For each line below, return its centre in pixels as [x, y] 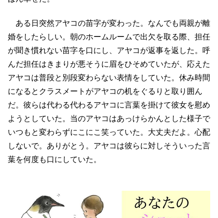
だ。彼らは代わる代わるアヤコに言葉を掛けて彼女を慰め [109, 105]
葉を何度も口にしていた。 [54, 159]
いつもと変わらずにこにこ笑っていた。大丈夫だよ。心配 [109, 132]
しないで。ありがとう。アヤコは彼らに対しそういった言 [109, 145]
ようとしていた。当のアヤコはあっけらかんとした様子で [109, 118]
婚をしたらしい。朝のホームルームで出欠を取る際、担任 [109, 36]
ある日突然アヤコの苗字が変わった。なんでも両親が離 [109, 23]
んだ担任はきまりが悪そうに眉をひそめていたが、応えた [109, 64]
